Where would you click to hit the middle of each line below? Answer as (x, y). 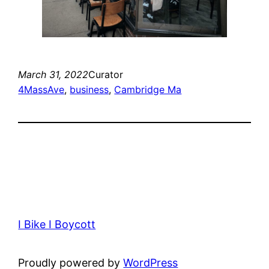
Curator (106, 75)
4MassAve (41, 90)
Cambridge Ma (148, 90)
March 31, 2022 (53, 75)
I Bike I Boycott (57, 225)
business (89, 90)
